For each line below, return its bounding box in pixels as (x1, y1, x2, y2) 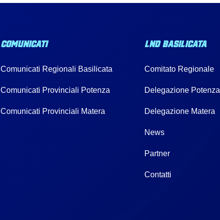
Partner (144, 149, 170, 158)
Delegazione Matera (144, 107, 216, 116)
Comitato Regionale (144, 65, 215, 74)
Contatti (144, 170, 172, 179)
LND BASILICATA (144, 38, 207, 49)
